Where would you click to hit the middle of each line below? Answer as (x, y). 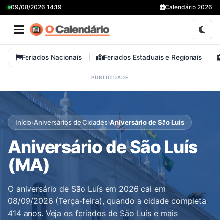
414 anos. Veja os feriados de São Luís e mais (93, 213)
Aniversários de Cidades (71, 122)
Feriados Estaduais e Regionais (153, 57)
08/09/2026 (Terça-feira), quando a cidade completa (107, 201)
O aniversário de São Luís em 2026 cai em (87, 189)
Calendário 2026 (189, 7)
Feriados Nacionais (52, 57)
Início (23, 122)
